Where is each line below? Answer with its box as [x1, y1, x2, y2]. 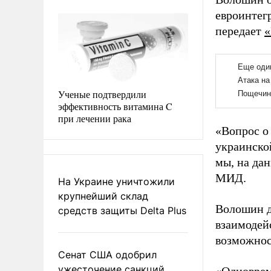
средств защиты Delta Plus [58, 204, 186, 217]
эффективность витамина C [58, 99, 172, 113]
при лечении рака [58, 111, 131, 125]
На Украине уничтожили [58, 175, 175, 188]
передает [215, 24, 264, 38]
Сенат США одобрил [58, 248, 157, 261]
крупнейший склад [58, 189, 148, 202]
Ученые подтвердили [58, 87, 146, 100]
